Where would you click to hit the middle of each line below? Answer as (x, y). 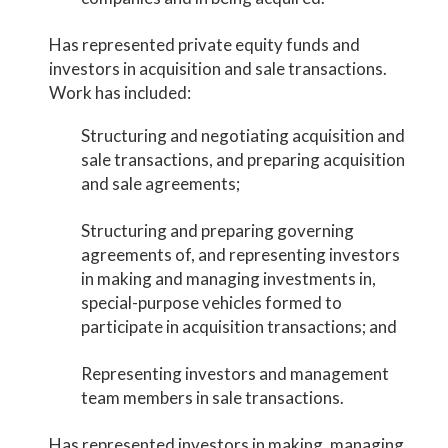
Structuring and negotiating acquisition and (242, 135)
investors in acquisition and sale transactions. (220, 68)
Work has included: (120, 92)
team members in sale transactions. (212, 397)
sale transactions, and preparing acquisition (242, 159)
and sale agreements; (160, 183)
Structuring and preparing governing (217, 230)
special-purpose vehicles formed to (211, 302)
